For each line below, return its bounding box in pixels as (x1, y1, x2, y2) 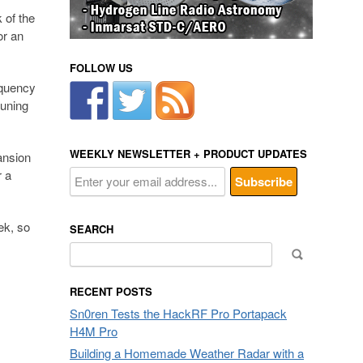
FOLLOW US (70, 60, 133, 75)
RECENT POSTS (70, 284, 152, 299)
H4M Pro (70, 322, 117, 340)
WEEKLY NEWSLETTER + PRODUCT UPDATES (70, 146, 307, 161)
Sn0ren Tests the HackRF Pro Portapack (70, 305, 287, 322)
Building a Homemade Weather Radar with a (70, 344, 304, 361)
